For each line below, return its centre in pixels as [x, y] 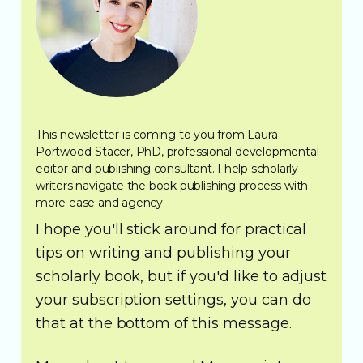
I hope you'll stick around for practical [171, 229]
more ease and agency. [100, 202]
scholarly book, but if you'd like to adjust [181, 276]
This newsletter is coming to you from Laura [157, 134]
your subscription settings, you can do [173, 299]
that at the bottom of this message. [164, 323]
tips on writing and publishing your [163, 252]
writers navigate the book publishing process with [172, 185]
